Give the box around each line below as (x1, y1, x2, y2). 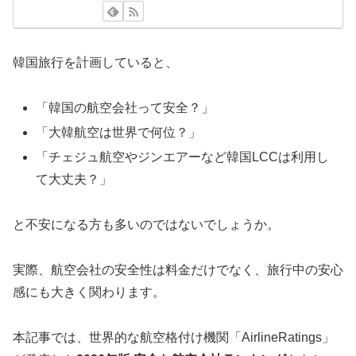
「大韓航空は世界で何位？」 (36, 126, 202, 139)
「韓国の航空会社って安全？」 (36, 100, 215, 114)
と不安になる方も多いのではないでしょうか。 (13, 217, 280, 231)
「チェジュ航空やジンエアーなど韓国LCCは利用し (36, 150, 330, 164)
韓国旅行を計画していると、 (13, 56, 178, 70)
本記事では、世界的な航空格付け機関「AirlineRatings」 (13, 330, 335, 344)
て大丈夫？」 (36, 172, 113, 187)
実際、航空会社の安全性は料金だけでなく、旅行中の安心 (13, 262, 343, 277)
